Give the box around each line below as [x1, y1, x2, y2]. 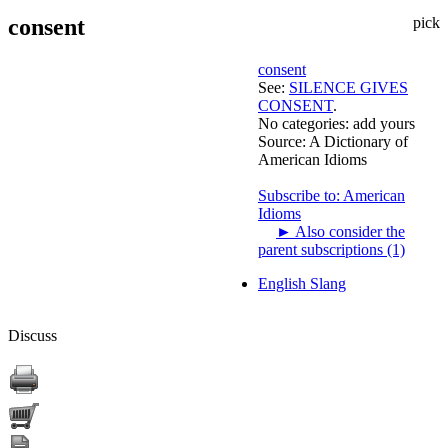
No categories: [258, 114, 349, 132]
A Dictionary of [309, 132, 408, 150]
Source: [258, 132, 309, 150]
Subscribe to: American [258, 186, 405, 204]
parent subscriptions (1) [258, 240, 405, 258]
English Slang [258, 274, 346, 292]
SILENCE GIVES [289, 78, 408, 96]
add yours [353, 114, 415, 132]
